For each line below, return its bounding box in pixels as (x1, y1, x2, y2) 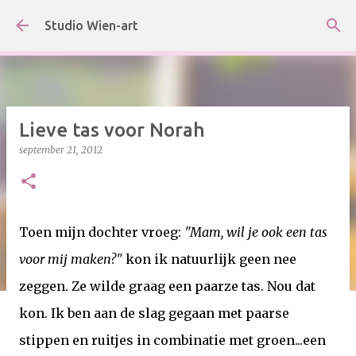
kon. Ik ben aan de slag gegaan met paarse (19, 305, 289, 321)
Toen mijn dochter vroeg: (19, 224, 184, 240)
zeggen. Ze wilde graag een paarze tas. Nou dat (19, 278, 315, 294)
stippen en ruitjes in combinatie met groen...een (19, 332, 326, 348)
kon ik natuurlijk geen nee (122, 251, 296, 267)
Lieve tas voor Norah (19, 119, 205, 141)
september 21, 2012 (19, 144, 103, 156)
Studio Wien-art (44, 18, 138, 33)
